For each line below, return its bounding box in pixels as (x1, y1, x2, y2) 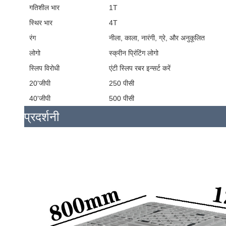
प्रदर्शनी (24, 110, 59, 124)
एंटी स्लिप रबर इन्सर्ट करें (109, 64, 171, 72)
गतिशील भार (29, 4, 60, 12)
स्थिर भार (29, 19, 52, 27)
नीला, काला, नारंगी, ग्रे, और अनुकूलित (109, 34, 205, 42)
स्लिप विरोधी (29, 64, 60, 72)
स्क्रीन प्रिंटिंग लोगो (109, 49, 158, 57)
